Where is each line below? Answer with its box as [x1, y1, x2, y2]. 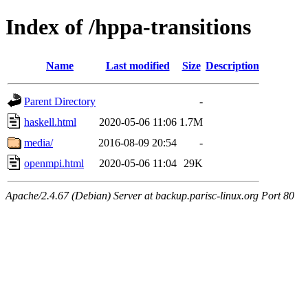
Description [206, 59, 259, 71]
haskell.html [24, 115, 76, 128]
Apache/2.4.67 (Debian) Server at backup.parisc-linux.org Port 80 [5, 189, 294, 201]
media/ [24, 136, 53, 148]
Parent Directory [24, 95, 96, 107]
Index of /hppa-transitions [5, 14, 251, 40]
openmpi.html [24, 157, 84, 169]
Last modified [105, 59, 170, 71]
